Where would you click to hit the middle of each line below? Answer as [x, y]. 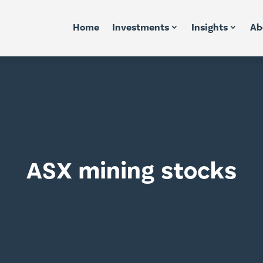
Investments [140, 28]
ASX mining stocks [131, 172]
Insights [209, 28]
